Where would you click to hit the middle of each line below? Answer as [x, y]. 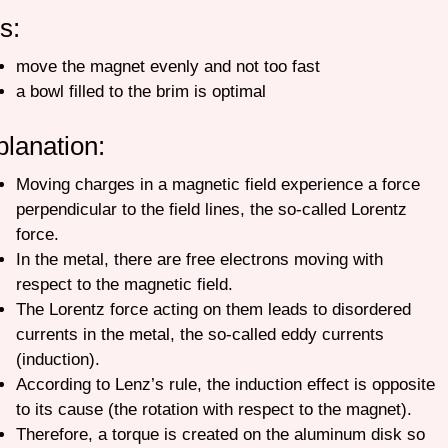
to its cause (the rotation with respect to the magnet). [213, 409]
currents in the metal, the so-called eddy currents [199, 334]
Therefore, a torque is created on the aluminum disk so [220, 434]
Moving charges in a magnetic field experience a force [217, 184]
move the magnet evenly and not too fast [170, 67]
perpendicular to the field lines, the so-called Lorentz [211, 209]
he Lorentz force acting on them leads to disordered [218, 309]
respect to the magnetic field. [124, 284]
